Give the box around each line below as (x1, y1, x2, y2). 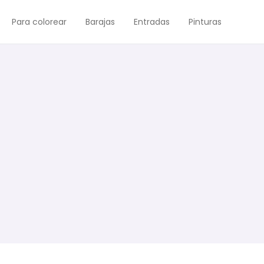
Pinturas (189, 16, 222, 28)
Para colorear (12, 16, 67, 28)
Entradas (134, 16, 170, 28)
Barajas (85, 16, 115, 28)
